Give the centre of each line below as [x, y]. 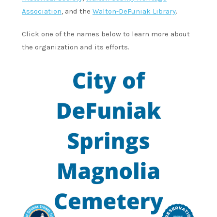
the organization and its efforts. [76, 47]
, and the [77, 11]
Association [42, 11]
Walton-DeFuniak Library [134, 11]
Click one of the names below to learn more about [106, 34]
